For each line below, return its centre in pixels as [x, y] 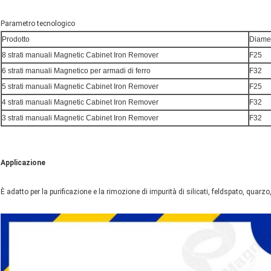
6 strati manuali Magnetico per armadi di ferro [76, 71]
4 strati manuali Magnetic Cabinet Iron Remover [80, 103]
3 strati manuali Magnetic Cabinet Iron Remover [80, 118]
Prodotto [16, 40]
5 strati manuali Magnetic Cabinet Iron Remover [80, 87]
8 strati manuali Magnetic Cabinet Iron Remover [80, 55]
